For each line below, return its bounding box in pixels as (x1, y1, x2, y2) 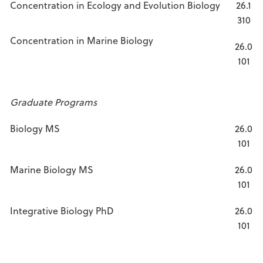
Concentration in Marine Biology (10, 33, 153, 47)
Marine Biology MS (10, 163, 93, 176)
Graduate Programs (10, 95, 97, 109)
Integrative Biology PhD (10, 204, 114, 217)
